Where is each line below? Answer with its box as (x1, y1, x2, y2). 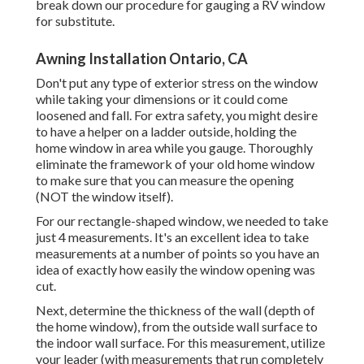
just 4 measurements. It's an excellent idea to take (36, 229, 309, 245)
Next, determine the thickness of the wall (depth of (36, 302, 315, 318)
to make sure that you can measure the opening (36, 172, 294, 188)
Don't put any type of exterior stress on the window (36, 75, 318, 91)
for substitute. (36, 13, 115, 29)
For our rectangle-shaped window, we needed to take (36, 213, 328, 229)
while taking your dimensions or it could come (36, 91, 288, 107)
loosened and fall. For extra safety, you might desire (36, 107, 318, 123)
